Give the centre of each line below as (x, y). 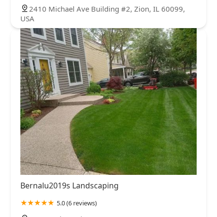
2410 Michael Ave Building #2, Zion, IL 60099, (107, 9)
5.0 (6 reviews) (77, 203)
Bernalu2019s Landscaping (70, 186)
